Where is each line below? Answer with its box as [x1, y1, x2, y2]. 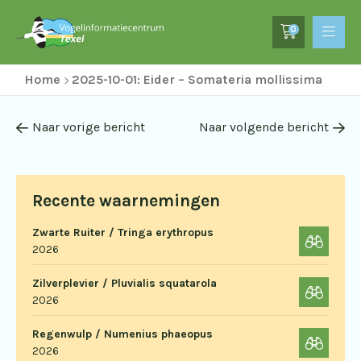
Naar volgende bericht [199, 119, 329, 135]
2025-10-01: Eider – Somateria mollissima [72, 72, 322, 87]
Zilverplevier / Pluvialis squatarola [32, 276, 217, 290]
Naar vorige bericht [32, 119, 145, 135]
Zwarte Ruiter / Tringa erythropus [32, 226, 214, 239]
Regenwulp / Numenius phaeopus [32, 327, 213, 341]
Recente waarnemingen [32, 191, 220, 210]
